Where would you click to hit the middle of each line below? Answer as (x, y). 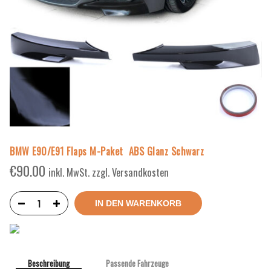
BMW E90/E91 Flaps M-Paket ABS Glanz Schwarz (107, 152)
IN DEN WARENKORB (138, 204)
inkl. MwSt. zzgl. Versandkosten (109, 172)
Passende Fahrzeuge (137, 263)
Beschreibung (49, 263)
